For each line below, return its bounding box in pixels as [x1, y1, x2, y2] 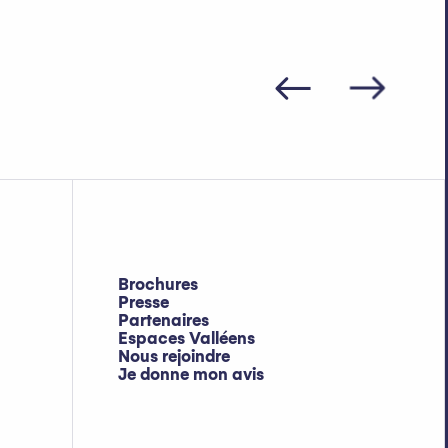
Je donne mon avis [118, 364, 265, 384]
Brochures [118, 274, 199, 294]
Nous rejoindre [118, 346, 231, 366]
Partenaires [118, 310, 210, 330]
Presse [118, 292, 170, 312]
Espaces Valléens [118, 328, 256, 348]
